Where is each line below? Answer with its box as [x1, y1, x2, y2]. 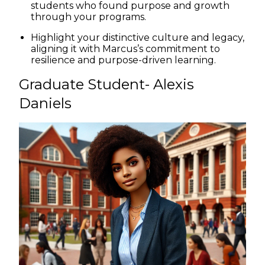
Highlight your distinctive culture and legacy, [31, 31, 244, 43]
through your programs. [31, 11, 148, 22]
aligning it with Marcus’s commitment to [31, 43, 220, 54]
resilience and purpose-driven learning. [31, 54, 216, 66]
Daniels [19, 94, 72, 112]
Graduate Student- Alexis [19, 75, 194, 93]
